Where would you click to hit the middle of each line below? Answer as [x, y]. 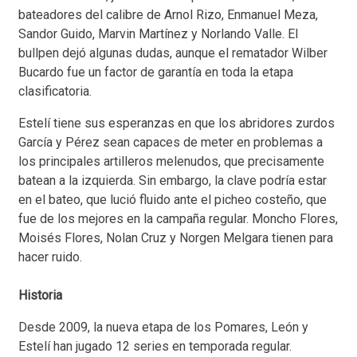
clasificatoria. [55, 92]
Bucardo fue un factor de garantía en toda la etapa [156, 73]
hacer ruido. [50, 257]
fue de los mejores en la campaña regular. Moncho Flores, [178, 219]
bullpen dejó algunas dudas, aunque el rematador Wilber [173, 53]
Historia [40, 296]
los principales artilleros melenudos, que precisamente [171, 162]
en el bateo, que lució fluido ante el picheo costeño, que [173, 200]
